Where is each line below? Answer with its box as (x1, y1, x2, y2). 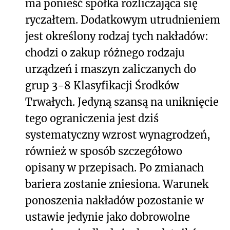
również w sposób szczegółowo (25, 145, 182, 158)
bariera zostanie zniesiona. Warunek (25, 178, 208, 191)
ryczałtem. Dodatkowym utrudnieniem (25, 13, 220, 27)
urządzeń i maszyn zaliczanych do (25, 63, 196, 76)
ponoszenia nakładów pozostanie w (25, 194, 204, 207)
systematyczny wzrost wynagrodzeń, (25, 128, 210, 142)
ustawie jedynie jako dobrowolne (25, 210, 190, 224)
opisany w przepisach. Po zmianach (25, 161, 204, 175)
